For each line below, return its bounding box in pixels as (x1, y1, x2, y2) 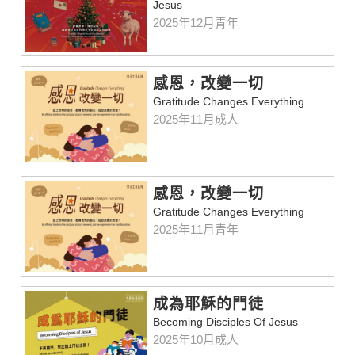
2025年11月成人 (153, 113, 239, 127)
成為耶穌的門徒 (153, 296, 265, 313)
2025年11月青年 (153, 223, 239, 237)
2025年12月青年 (153, 16, 239, 30)
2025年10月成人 (153, 333, 239, 347)
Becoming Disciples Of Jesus (153, 315, 299, 329)
